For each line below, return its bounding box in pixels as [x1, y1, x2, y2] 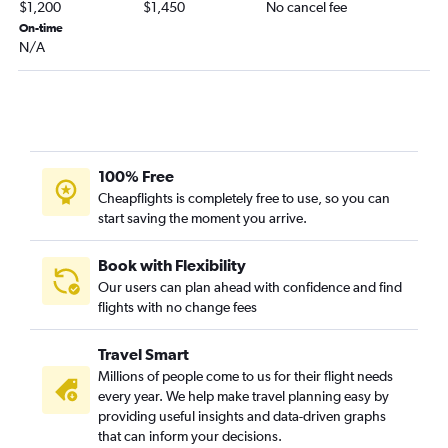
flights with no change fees [98, 299, 257, 316]
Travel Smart [98, 345, 189, 364]
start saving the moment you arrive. [98, 210, 307, 227]
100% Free [98, 167, 174, 186]
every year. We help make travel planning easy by [98, 388, 389, 405]
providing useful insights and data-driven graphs [98, 408, 386, 425]
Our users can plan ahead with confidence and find [98, 279, 402, 296]
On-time [19, 21, 63, 36]
